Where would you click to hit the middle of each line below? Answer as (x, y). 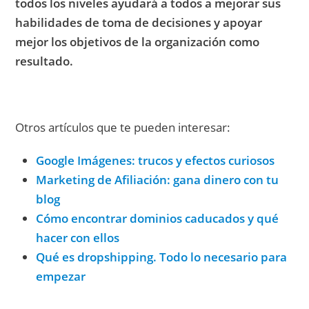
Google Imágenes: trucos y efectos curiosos (156, 160)
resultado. (44, 61)
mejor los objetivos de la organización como (138, 41)
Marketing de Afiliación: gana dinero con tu (158, 179)
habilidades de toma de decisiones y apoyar (139, 22)
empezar (61, 276)
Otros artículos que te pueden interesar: (123, 127)
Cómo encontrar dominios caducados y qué (158, 218)
